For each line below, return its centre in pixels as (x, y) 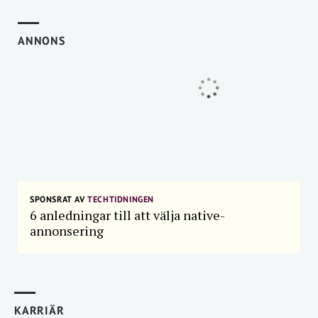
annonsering (67, 231)
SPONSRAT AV (57, 199)
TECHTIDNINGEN (120, 199)
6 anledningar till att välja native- (127, 215)
